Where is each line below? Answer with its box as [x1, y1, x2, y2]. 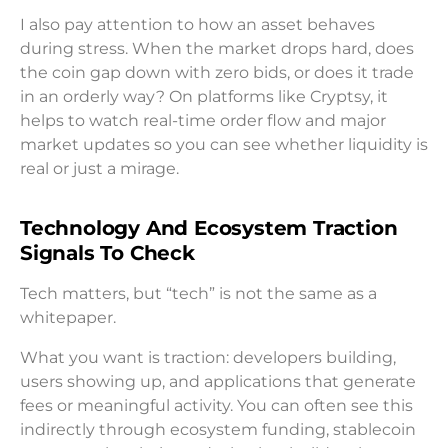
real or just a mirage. [20, 158, 179, 178]
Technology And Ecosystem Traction [20, 215, 398, 240]
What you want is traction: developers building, [20, 347, 396, 367]
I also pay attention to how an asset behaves [20, 14, 375, 34]
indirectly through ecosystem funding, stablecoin [20, 419, 416, 439]
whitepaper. [20, 307, 116, 327]
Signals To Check [20, 240, 195, 265]
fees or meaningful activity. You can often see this [20, 395, 413, 415]
